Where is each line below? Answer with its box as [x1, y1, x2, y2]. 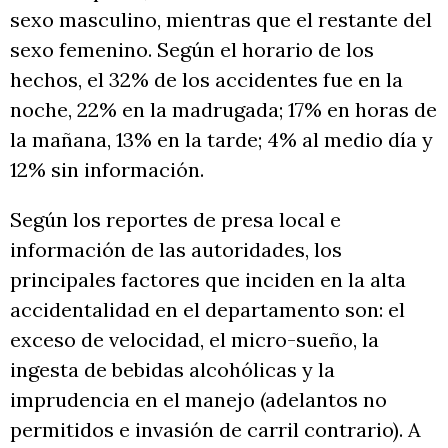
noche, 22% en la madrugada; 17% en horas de [10, 96, 437, 122]
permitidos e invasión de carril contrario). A [10, 416, 421, 442]
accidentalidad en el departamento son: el [10, 296, 405, 322]
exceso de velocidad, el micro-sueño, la [10, 326, 379, 352]
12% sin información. [10, 156, 204, 182]
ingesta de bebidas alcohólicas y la [10, 356, 335, 382]
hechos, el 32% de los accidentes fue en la [10, 66, 403, 92]
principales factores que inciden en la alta [10, 266, 406, 292]
